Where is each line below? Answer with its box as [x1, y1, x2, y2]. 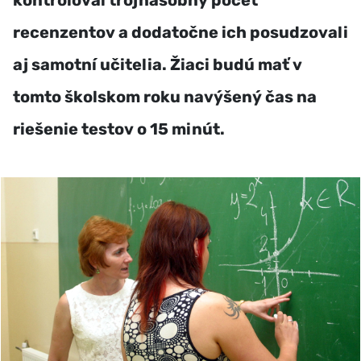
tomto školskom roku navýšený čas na [13, 87, 317, 106]
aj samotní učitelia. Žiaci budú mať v [13, 55, 302, 74]
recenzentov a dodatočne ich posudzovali [13, 23, 348, 42]
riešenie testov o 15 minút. [13, 119, 225, 139]
